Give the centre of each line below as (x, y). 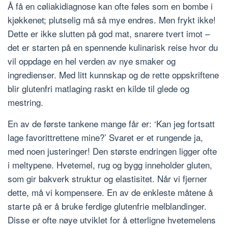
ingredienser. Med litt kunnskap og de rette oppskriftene (113, 75)
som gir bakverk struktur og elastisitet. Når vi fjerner (107, 179)
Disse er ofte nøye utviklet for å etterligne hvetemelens (112, 220)
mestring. (25, 102)
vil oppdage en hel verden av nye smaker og (92, 61)
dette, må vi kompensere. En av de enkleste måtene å (110, 192)
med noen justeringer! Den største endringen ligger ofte (112, 151)
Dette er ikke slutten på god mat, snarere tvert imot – (109, 34)
